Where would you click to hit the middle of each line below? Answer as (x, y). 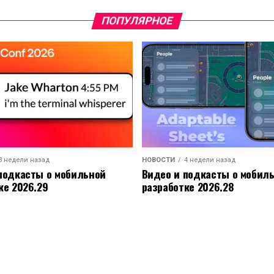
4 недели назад (209, 160)
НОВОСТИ (158, 160)
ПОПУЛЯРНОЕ (137, 20)
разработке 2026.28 (188, 186)
